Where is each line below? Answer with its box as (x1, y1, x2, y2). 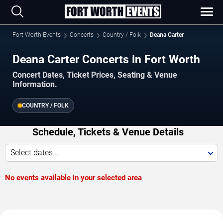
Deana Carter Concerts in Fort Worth (12, 52, 200, 66)
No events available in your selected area (5, 173, 142, 183)
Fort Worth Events (12, 31, 61, 38)
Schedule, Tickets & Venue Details (32, 126, 184, 138)
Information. (12, 80, 57, 90)
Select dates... (10, 148, 59, 158)
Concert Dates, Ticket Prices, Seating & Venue (12, 70, 177, 80)
